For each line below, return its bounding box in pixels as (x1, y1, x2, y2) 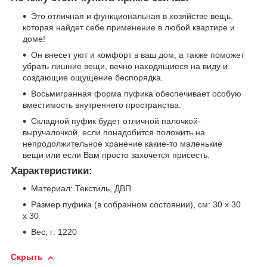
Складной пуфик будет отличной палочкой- (31, 116, 201, 126)
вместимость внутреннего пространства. (23, 100, 181, 110)
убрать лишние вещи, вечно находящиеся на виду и (23, 61, 228, 71)
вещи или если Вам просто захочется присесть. (23, 150, 210, 160)
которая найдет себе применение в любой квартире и (23, 22, 235, 32)
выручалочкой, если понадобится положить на (23, 127, 205, 137)
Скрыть (11, 252, 43, 262)
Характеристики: (11, 164, 92, 176)
